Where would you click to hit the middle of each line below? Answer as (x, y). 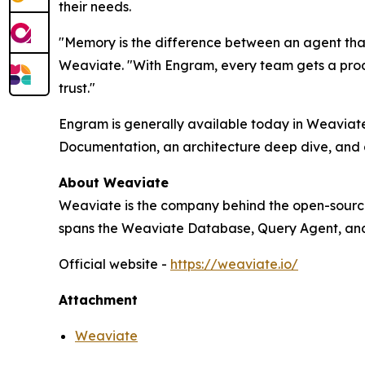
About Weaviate (114, 182)
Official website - (114, 264)
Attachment (98, 299)
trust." (77, 88)
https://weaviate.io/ (234, 264)
